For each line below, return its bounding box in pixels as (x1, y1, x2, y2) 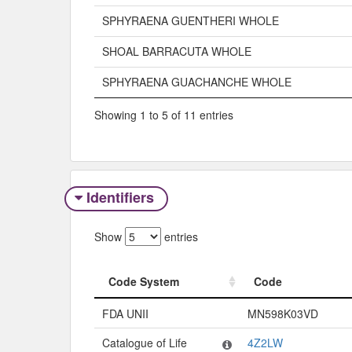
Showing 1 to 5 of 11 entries (94, 106, 233, 123)
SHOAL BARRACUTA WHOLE (102, 43, 251, 60)
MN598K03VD (247, 305, 318, 321)
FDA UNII (102, 305, 148, 321)
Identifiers (82, 187, 158, 208)
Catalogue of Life (102, 334, 187, 350)
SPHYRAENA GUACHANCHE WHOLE (102, 74, 291, 90)
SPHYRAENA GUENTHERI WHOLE (102, 13, 279, 29)
